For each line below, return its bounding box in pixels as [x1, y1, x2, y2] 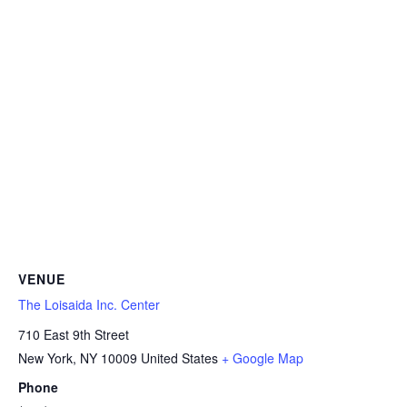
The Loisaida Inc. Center [18, 295, 160, 314]
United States [141, 348, 218, 367]
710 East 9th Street [18, 324, 129, 343]
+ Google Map [222, 348, 303, 367]
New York [18, 348, 73, 367]
